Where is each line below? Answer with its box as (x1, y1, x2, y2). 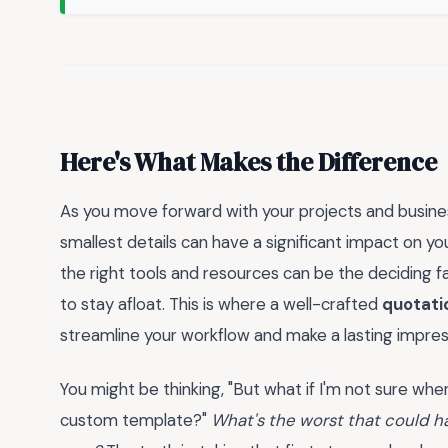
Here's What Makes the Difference (60, 144, 437, 179)
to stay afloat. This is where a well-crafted (60, 292, 382, 315)
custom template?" (60, 409, 211, 432)
